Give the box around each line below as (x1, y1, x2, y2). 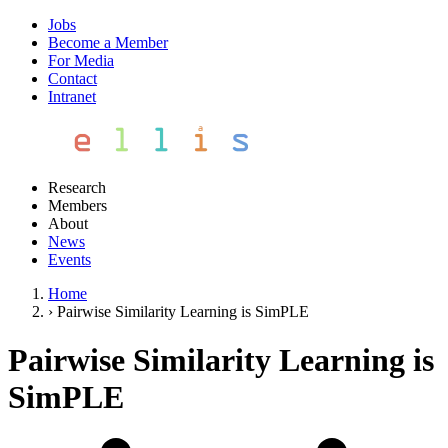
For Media (48, 52, 114, 69)
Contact (48, 70, 97, 87)
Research (48, 179, 106, 196)
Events (48, 251, 91, 268)
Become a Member (48, 34, 168, 51)
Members (48, 197, 107, 214)
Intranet (48, 88, 96, 105)
